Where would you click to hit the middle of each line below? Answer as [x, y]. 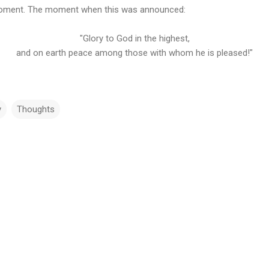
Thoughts [36, 109]
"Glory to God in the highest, [134, 38]
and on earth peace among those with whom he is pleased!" [134, 53]
